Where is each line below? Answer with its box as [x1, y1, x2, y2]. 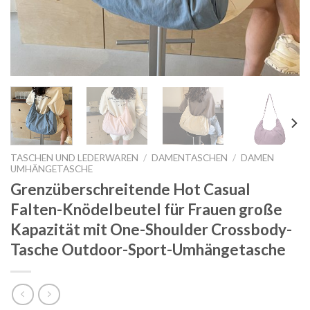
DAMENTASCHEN [152, 152, 228, 163]
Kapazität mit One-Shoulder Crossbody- [10, 219, 292, 239]
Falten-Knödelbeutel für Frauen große [10, 199, 282, 219]
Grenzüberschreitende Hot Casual [10, 179, 250, 199]
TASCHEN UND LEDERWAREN [10, 152, 138, 163]
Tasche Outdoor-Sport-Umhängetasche [10, 239, 286, 259]
